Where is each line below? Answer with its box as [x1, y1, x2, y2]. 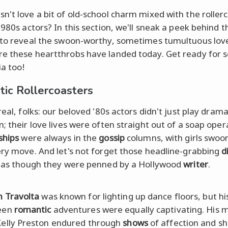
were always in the [19, 131, 99, 144]
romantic [14, 203, 51, 215]
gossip [99, 131, 125, 144]
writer [183, 158, 208, 170]
